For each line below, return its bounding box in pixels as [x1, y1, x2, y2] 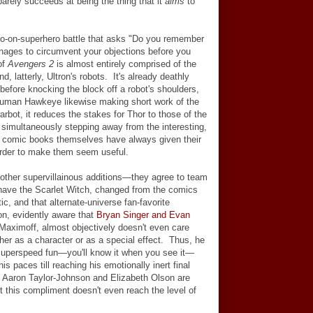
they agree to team [131, 172, 208, 182]
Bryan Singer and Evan [96, 210, 190, 220]
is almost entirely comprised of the [54, 59, 196, 69]
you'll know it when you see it [67, 247, 185, 258]
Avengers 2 [8, 59, 54, 69]
